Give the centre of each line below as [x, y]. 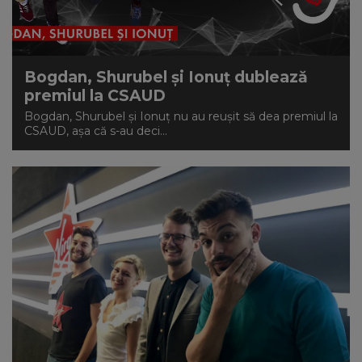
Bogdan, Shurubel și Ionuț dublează [166, 77]
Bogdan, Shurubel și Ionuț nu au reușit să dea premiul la [181, 116]
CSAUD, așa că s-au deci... [96, 131]
